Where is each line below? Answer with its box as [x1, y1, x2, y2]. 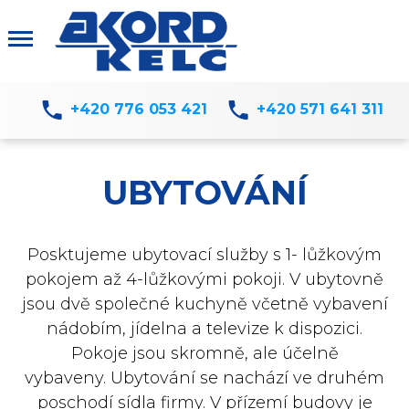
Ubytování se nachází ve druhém [110, 368, 384, 388]
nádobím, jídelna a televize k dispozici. [47, 319, 362, 339]
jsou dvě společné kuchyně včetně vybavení [21, 294, 388, 314]
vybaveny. [25, 368, 110, 388]
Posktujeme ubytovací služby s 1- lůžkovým [27, 245, 382, 265]
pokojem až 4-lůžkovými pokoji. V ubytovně [26, 269, 383, 289]
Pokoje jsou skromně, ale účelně [70, 343, 339, 363]
